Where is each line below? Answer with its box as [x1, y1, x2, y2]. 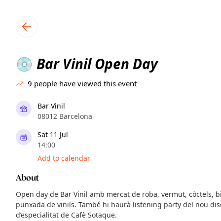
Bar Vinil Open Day [33, 54, 158, 73]
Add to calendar [37, 153, 90, 163]
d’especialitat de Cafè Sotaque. [16, 210, 117, 220]
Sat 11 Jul [37, 130, 68, 139]
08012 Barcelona [37, 111, 92, 121]
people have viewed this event [34, 78, 137, 88]
